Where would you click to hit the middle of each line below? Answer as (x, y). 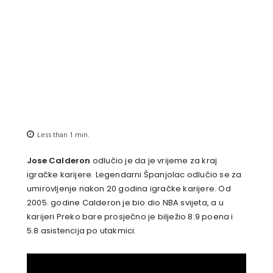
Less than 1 (55, 135)
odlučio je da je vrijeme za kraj (154, 161)
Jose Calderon (59, 161)
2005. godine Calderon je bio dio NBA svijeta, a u (125, 203)
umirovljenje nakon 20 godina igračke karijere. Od (129, 189)
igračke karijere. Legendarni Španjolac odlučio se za (134, 175)
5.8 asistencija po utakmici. (82, 231)
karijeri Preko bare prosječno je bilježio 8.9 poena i (130, 217)
